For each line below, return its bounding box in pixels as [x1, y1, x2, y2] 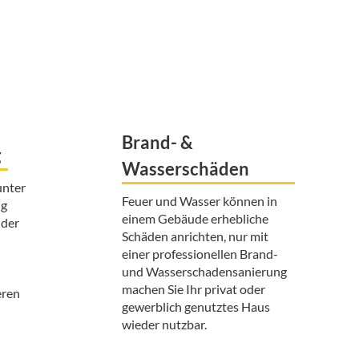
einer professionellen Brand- [122, 245, 278, 261]
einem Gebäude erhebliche [122, 210, 268, 226]
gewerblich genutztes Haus [122, 298, 270, 314]
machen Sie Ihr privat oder [122, 280, 265, 296]
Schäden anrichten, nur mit [122, 228, 268, 244]
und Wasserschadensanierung [122, 263, 287, 279]
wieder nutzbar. [122, 316, 207, 332]
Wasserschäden [122, 157, 249, 179]
